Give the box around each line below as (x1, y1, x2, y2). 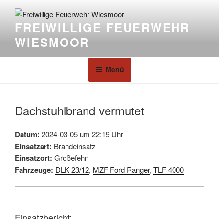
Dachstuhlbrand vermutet (15, 101, 144, 119)
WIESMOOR (15, 34, 89, 51)
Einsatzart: (15, 140, 52, 152)
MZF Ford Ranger (93, 164, 150, 175)
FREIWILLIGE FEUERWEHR (15, 19, 190, 36)
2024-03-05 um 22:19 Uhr (40, 129, 123, 139)
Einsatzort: (15, 152, 52, 163)
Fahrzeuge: (15, 164, 53, 175)
